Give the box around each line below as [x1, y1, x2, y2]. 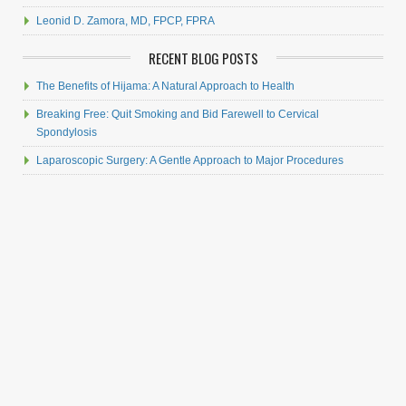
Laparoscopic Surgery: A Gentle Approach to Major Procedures [36, 154, 343, 167]
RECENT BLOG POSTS [148, 48, 258, 68]
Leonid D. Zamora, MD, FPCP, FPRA [36, 14, 215, 27]
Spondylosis [36, 126, 97, 139]
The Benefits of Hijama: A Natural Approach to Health [36, 80, 295, 92]
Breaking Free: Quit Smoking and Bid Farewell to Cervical [36, 108, 319, 121]
